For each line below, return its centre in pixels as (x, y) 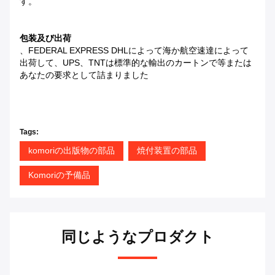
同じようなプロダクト (137, 237)
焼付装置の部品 (167, 151)
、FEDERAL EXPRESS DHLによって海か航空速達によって (134, 51)
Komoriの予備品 (59, 175)
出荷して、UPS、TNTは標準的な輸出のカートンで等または (136, 63)
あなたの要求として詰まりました (84, 75)
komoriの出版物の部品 (72, 151)
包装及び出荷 (45, 38)
